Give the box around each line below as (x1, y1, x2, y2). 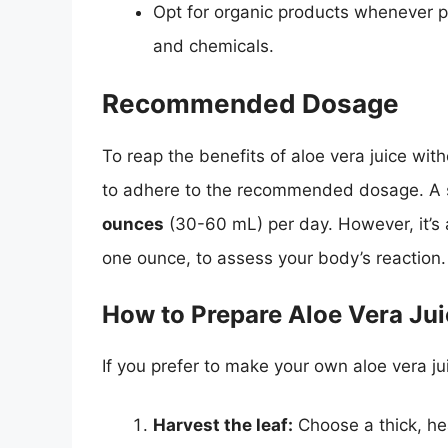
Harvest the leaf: (153, 415, 293, 436)
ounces (102, 214, 164, 235)
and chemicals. (153, 35, 274, 56)
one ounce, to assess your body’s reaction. (102, 248, 446, 269)
